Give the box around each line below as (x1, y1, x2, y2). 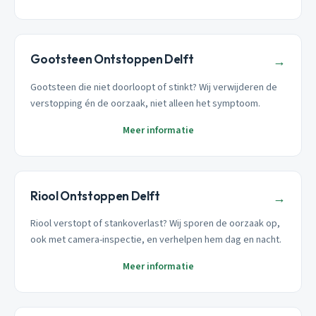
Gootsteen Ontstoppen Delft (30, 51, 194, 67)
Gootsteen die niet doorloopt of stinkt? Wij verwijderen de (30, 79, 278, 95)
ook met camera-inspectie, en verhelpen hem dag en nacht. (30, 232, 282, 248)
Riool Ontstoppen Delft (30, 188, 160, 203)
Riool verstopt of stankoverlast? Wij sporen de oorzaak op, (30, 216, 281, 231)
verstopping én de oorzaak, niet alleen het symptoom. (30, 95, 261, 111)
